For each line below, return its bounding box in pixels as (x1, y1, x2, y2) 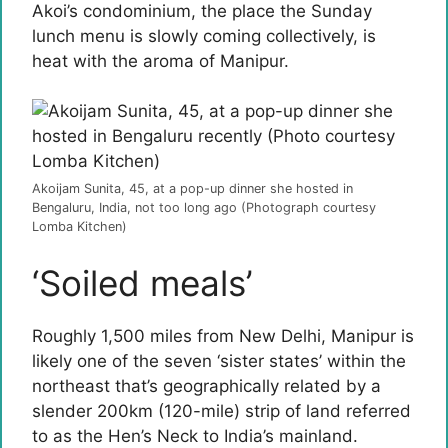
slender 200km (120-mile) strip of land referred (32, 400, 411, 421)
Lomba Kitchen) (32, 219, 127, 234)
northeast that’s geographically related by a (32, 375, 381, 396)
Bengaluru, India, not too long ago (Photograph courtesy (32, 200, 376, 215)
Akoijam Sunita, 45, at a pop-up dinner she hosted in (32, 181, 353, 196)
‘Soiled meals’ (32, 261, 252, 304)
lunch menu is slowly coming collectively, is (32, 25, 376, 46)
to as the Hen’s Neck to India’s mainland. (32, 425, 358, 446)
